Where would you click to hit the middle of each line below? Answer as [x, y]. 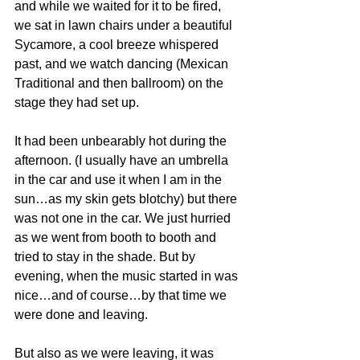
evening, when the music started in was [128, 276]
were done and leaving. [81, 315]
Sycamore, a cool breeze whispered [118, 45]
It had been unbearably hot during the [122, 141]
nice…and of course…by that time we [122, 295]
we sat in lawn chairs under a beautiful [125, 25]
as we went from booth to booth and [117, 237]
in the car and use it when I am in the [120, 180]
